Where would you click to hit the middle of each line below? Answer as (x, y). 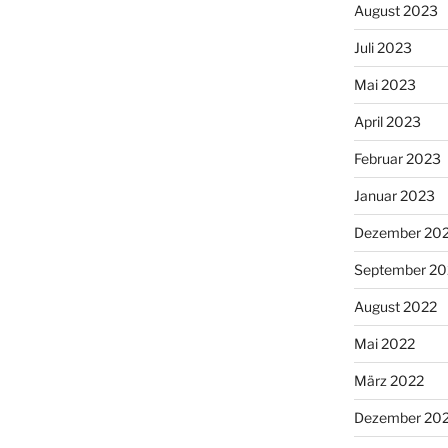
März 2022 (388, 380)
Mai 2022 (384, 343)
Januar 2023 (394, 195)
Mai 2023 (384, 84)
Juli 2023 (382, 47)
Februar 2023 (397, 158)
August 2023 (395, 10)
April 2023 (387, 121)
